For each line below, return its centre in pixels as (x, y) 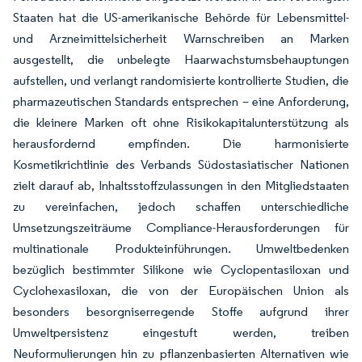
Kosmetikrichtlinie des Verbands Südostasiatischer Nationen (181, 164)
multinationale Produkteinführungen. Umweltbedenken (181, 248)
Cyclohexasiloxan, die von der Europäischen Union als (181, 290)
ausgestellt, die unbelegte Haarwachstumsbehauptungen (181, 59)
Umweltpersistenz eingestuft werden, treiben (181, 333)
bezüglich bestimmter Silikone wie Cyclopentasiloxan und (181, 269)
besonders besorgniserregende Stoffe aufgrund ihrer (181, 311)
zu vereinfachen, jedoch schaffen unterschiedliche (181, 206)
